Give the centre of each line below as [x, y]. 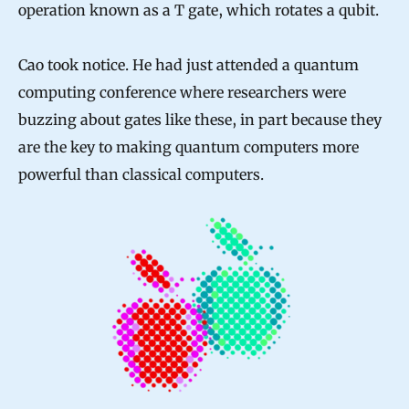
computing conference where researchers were [182, 93]
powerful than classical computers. [141, 175]
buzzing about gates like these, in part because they [200, 120]
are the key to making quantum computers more [189, 147]
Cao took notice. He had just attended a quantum [189, 65]
